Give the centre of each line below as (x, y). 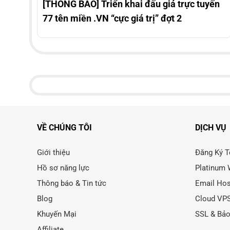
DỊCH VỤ (210, 127)
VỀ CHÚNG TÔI (64, 127)
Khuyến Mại (57, 214)
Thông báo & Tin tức (72, 183)
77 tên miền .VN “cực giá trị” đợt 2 (112, 18)
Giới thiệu (53, 152)
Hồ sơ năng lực (63, 168)
